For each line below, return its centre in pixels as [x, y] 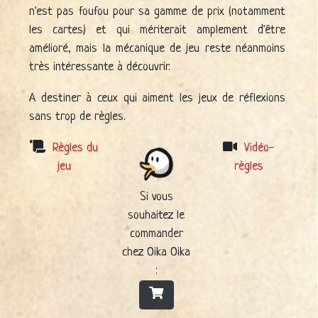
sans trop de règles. [77, 116]
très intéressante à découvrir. [100, 67]
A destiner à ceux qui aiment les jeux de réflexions [157, 98]
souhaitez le [157, 215]
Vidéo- [260, 148]
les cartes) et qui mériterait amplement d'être [157, 30]
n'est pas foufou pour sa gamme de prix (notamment [157, 11]
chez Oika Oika [157, 252]
